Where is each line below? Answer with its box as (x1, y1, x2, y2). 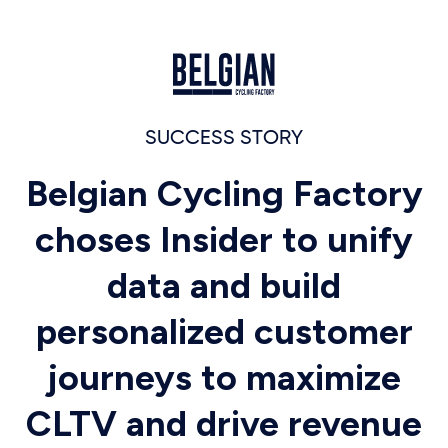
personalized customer (35, 310, 413, 353)
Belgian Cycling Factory (25, 172, 423, 215)
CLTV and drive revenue (26, 402, 422, 445)
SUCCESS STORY (145, 128, 303, 149)
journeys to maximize (47, 356, 401, 399)
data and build (107, 264, 341, 307)
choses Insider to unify (35, 218, 413, 261)
